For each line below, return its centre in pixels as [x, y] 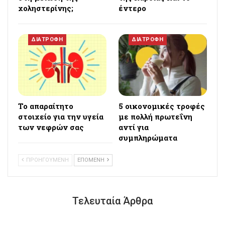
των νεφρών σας [51, 127]
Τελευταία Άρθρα [113, 201]
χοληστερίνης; [46, 8]
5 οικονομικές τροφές [162, 106]
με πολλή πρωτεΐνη [155, 117]
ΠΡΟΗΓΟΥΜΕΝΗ [47, 160]
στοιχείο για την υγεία [61, 117]
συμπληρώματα [148, 138]
